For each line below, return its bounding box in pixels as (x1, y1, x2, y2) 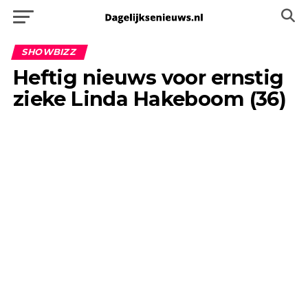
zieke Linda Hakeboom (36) (12, 87, 287, 111)
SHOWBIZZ (20, 47, 78, 57)
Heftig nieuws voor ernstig (12, 65, 284, 89)
